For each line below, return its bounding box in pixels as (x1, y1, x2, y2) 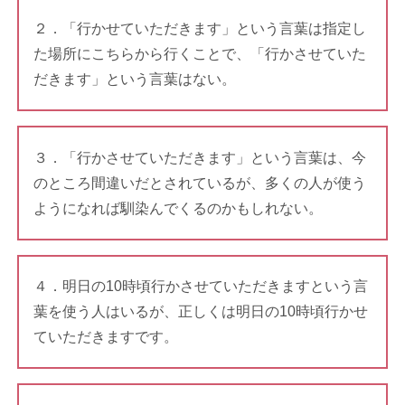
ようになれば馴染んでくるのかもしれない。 (33, 200, 323, 216)
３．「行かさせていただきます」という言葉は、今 (33, 149, 366, 165)
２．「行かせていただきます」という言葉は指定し (33, 21, 366, 37)
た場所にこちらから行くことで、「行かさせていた (33, 46, 366, 62)
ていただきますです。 (33, 328, 178, 344)
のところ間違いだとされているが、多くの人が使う (33, 174, 366, 191)
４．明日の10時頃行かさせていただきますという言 (33, 278, 368, 294)
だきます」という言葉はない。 (33, 71, 236, 88)
